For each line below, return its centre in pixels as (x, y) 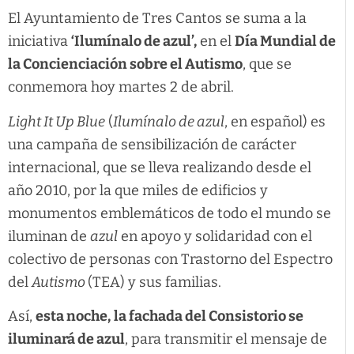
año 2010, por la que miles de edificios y (138, 190)
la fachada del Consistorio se (209, 316)
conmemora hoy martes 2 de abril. (121, 87)
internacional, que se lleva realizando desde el (160, 167)
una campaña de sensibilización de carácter (152, 144)
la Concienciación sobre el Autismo (125, 64)
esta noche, (73, 316)
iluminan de (49, 236)
